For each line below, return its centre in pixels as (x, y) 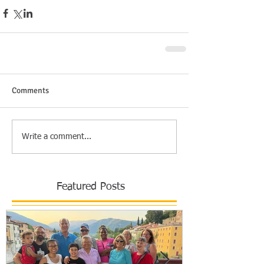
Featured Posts (91, 187)
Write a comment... (57, 136)
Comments (30, 91)
